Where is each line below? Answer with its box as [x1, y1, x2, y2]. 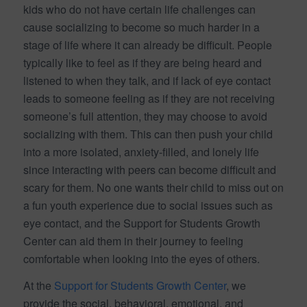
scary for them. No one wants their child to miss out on [23, 179, 284, 195]
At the [23, 278, 54, 294]
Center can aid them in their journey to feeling [23, 232, 243, 249]
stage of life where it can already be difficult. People [23, 36, 272, 53]
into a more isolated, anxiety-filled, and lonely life [23, 143, 259, 160]
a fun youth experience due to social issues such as [23, 197, 273, 213]
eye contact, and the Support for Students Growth [23, 214, 260, 231]
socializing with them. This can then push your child [23, 125, 273, 142]
